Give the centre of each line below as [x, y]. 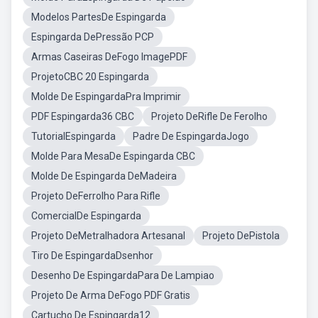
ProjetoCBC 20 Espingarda [90, 77]
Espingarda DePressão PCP [93, 37]
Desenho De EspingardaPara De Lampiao [123, 275]
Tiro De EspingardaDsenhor [92, 256]
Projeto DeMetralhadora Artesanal [108, 236]
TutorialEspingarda [73, 136]
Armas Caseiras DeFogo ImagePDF [109, 57]
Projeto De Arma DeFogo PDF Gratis [111, 295]
